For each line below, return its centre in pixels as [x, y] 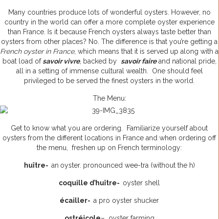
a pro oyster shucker [126, 201]
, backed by [100, 61]
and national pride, [187, 61]
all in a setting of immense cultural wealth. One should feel [109, 71]
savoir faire [138, 61]
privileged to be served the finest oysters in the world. [109, 81]
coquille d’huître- [91, 183]
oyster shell [141, 183]
